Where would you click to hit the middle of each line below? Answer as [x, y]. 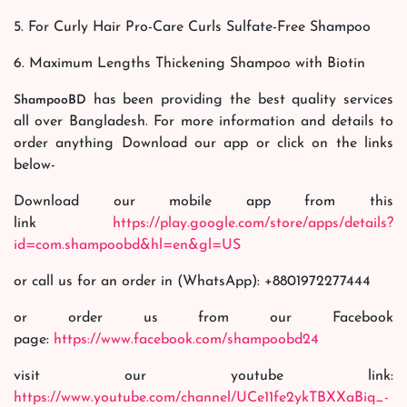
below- [35, 165]
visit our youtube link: [203, 376]
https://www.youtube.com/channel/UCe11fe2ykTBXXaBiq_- [201, 397]
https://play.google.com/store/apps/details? [253, 223]
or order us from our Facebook [203, 318]
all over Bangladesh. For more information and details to [203, 121]
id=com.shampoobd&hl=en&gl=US [127, 245]
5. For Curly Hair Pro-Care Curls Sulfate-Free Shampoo [194, 27]
